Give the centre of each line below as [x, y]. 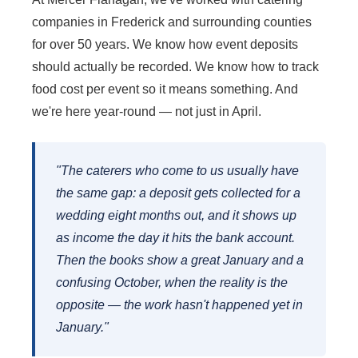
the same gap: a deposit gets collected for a [178, 193]
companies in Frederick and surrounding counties [172, 22]
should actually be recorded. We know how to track [175, 67]
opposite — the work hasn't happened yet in [179, 305]
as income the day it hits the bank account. [175, 238]
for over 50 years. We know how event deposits [165, 45]
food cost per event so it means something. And [165, 89]
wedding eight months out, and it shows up [176, 216]
